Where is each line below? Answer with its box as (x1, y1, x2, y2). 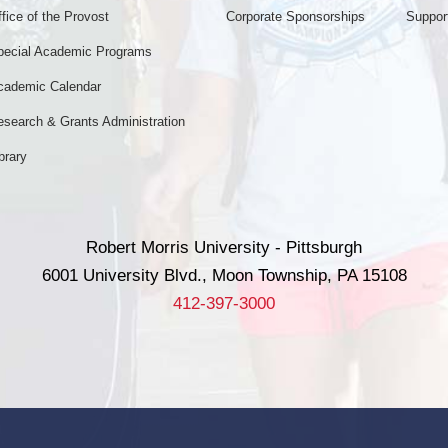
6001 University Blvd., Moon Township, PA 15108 (41, 266, 407, 286)
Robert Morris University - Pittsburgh (86, 238, 362, 258)
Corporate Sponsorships (226, 9, 366, 25)
